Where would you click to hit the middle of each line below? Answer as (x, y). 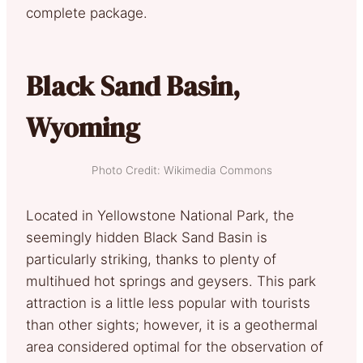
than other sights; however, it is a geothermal (172, 325)
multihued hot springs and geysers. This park (171, 281)
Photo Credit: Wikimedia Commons (181, 170)
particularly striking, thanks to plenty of (151, 259)
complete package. (87, 13)
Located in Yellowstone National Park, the (160, 215)
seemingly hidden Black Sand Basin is (147, 237)
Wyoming (83, 127)
